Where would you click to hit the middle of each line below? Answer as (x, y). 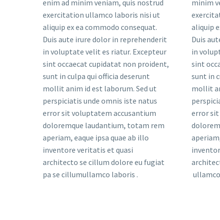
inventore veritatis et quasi (88, 150)
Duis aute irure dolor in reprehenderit (105, 39)
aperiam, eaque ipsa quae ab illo (96, 137)
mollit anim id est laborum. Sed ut (100, 88)
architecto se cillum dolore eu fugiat (104, 162)
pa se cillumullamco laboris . (90, 174)
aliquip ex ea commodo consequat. (100, 27)
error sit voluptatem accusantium (99, 113)
